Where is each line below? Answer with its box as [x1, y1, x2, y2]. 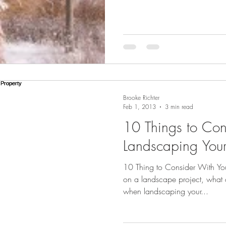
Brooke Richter [123, 93, 159, 102]
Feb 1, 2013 [123, 102, 156, 111]
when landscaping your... [123, 186, 208, 197]
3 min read [165, 102, 193, 111]
